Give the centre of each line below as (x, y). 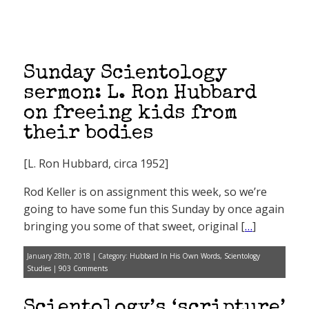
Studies (39, 268)
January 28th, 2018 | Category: (78, 256)
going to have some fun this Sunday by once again (154, 209)
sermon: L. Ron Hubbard (140, 94)
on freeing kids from (130, 114)
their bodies (89, 134)
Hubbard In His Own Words (175, 256)
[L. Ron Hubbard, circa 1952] (96, 163)
